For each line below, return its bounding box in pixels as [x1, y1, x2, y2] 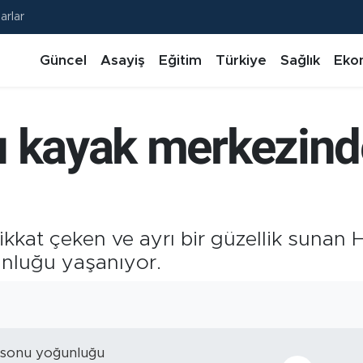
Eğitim [158, 53, 202, 67]
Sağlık [280, 53, 320, 67]
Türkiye [215, 53, 267, 67]
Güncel [39, 53, 87, 67]
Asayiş [100, 53, 145, 67]
